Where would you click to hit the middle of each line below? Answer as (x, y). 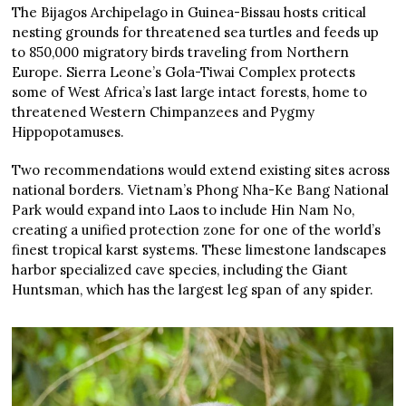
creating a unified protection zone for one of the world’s (197, 229)
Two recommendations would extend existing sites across (201, 169)
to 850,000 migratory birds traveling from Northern (181, 52)
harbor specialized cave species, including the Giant (180, 269)
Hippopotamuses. (68, 131)
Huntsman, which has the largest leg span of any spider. (193, 289)
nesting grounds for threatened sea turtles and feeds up (196, 32)
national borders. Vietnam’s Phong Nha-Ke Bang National (201, 189)
